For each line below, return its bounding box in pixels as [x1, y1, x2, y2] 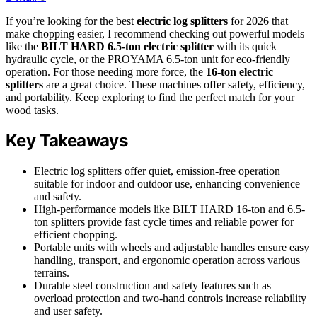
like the [6, 40, 41, 52]
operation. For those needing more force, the [6, 65, 206, 78]
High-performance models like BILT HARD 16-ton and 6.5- [34, 203, 305, 216]
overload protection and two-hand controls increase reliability [34, 292, 306, 305]
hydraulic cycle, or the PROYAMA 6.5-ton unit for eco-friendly [6, 52, 290, 65]
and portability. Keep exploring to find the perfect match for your [6, 91, 294, 103]
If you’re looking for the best [6, 14, 137, 27]
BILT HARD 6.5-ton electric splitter [41, 40, 214, 52]
